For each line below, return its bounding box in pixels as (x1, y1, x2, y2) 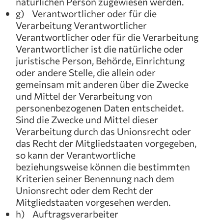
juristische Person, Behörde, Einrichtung (16, 55, 185, 66)
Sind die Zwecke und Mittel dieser (16, 113, 158, 125)
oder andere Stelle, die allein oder (16, 66, 156, 78)
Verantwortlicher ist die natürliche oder (16, 43, 183, 55)
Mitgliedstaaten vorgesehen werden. (16, 196, 171, 208)
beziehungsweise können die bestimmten (16, 161, 190, 172)
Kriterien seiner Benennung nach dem (16, 172, 174, 184)
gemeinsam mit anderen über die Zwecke (16, 78, 189, 90)
